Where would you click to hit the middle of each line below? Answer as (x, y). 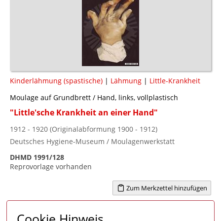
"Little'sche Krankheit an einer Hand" (84, 112)
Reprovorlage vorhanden (51, 166)
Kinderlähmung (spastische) (56, 80)
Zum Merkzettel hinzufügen (166, 188)
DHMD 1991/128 (37, 157)
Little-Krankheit (175, 80)
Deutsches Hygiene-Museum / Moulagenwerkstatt (92, 141)
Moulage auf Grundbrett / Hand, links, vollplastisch (94, 97)
